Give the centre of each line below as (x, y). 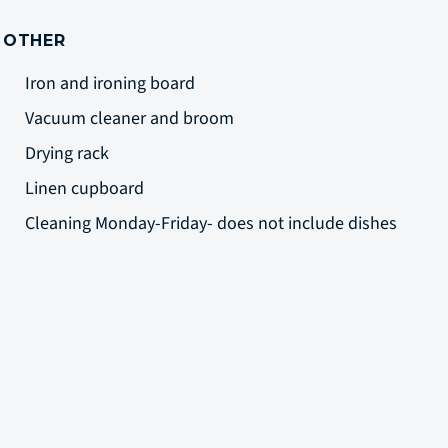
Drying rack (69, 153)
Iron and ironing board (112, 83)
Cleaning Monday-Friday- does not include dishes (213, 223)
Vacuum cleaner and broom (131, 118)
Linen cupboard (86, 188)
